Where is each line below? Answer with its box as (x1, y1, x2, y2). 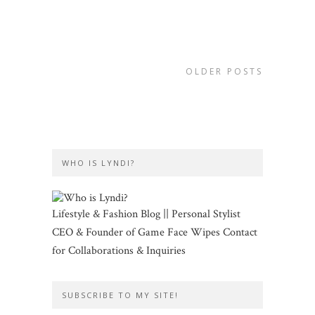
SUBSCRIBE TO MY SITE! (62, 290, 179, 300)
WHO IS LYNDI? (62, 157, 135, 168)
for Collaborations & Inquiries (52, 243, 186, 258)
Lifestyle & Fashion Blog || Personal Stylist (52, 207, 240, 221)
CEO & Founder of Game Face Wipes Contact (52, 225, 257, 240)
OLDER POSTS (186, 65, 263, 77)
